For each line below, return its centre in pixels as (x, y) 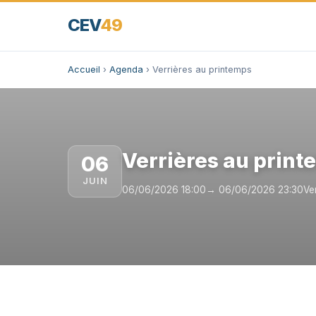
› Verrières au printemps (197, 69)
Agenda (126, 69)
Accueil (84, 69)
